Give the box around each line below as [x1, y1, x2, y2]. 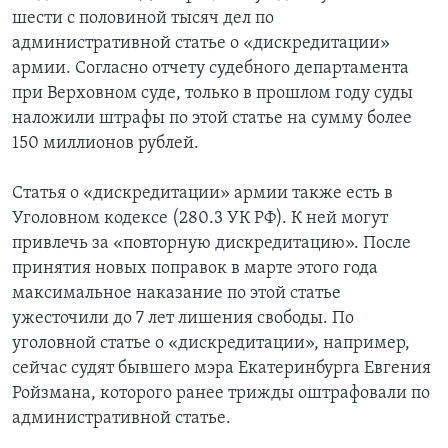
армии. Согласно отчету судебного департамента [12, 59, 409, 79]
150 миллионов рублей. [12, 134, 199, 154]
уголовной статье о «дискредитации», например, [12, 334, 410, 354]
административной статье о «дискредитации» [12, 34, 390, 54]
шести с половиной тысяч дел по [12, 9, 274, 29]
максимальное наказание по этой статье [12, 284, 341, 304]
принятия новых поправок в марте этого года [12, 259, 378, 279]
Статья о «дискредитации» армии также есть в [12, 184, 393, 204]
